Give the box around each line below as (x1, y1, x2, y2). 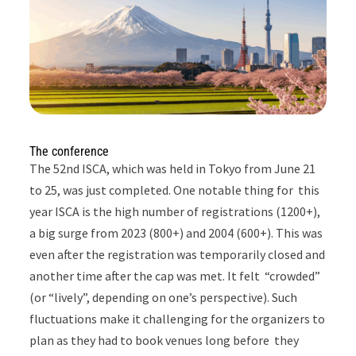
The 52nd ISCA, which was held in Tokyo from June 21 (29, 160, 316, 176)
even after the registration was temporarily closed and (29, 246, 326, 262)
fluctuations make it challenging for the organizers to (29, 310, 326, 327)
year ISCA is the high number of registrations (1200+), (29, 203, 321, 219)
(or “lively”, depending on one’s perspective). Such (29, 288, 298, 305)
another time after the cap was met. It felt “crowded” (29, 267, 321, 284)
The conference (29, 143, 110, 159)
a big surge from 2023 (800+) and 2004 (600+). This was (29, 224, 323, 241)
